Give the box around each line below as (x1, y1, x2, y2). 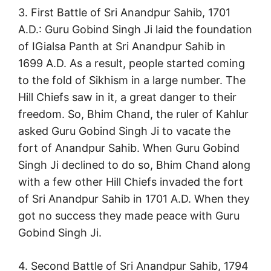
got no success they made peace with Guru (18, 209, 240, 223)
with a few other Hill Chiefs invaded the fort (18, 175, 243, 189)
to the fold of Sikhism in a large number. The (18, 74, 246, 87)
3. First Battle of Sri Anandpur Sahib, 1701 (18, 6, 230, 19)
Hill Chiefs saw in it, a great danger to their (18, 91, 237, 104)
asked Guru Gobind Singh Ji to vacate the (18, 125, 230, 138)
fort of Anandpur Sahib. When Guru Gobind (18, 142, 240, 155)
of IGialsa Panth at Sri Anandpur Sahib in (18, 40, 226, 53)
